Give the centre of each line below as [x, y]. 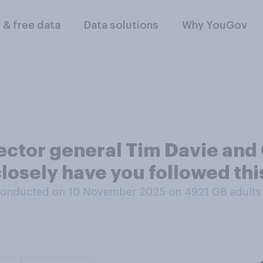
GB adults [237, 192]
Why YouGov [215, 25]
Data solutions [122, 25]
